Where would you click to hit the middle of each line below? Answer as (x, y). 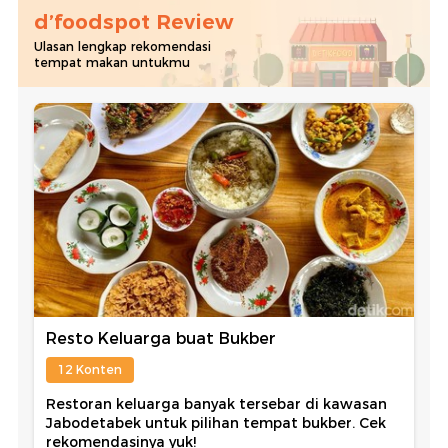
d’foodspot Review (133, 21)
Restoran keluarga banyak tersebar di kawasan (216, 403)
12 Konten (90, 369)
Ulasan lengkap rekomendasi (122, 46)
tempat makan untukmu (112, 62)
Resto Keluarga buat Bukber (161, 338)
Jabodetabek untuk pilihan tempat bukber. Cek (216, 422)
